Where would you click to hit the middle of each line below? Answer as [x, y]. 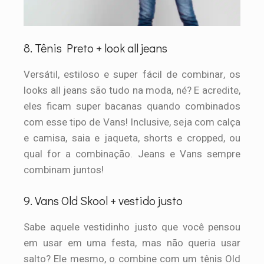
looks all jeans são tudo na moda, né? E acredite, [132, 91]
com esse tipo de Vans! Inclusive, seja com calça [132, 123]
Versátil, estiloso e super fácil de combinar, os [132, 75]
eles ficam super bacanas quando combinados [132, 107]
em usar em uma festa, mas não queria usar [132, 243]
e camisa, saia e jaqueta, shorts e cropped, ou [132, 138]
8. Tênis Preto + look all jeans [95, 48]
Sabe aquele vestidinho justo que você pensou [132, 227]
